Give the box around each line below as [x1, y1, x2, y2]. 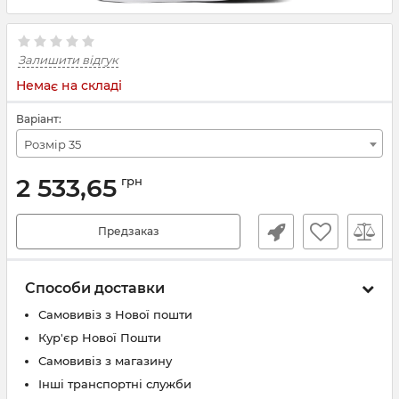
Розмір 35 [24, 137, 81, 151]
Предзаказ [97, 224, 159, 238]
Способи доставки [25, 280, 165, 297]
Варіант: [16, 112, 61, 126]
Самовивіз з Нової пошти [38, 307, 192, 322]
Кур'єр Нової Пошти [38, 330, 161, 345]
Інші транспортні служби [38, 377, 191, 391]
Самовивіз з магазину [38, 354, 172, 368]
